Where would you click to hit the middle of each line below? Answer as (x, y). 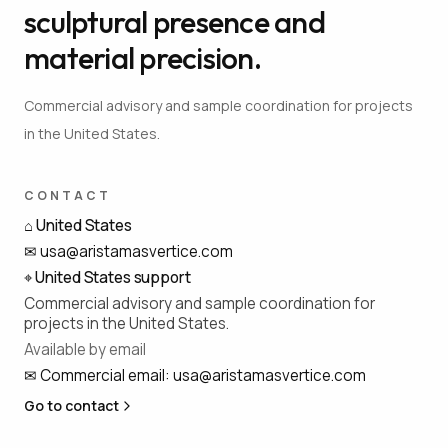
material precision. (142, 57)
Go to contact (71, 405)
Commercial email (102, 375)
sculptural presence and (174, 21)
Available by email (85, 349)
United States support (112, 277)
